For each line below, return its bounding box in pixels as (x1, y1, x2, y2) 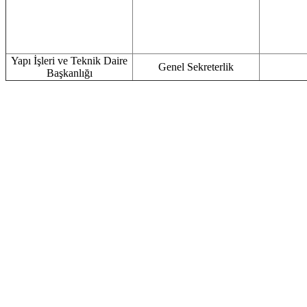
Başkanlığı (46, 67, 93, 79)
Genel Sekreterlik (158, 61, 234, 73)
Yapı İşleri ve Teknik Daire (11, 55, 127, 67)
